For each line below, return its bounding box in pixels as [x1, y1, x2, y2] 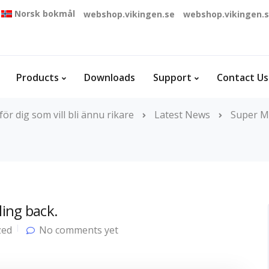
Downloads [84, 71, 135, 84]
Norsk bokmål [14, 8, 75, 19]
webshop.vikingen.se [83, 8, 175, 20]
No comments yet [39, 223, 118, 237]
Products [16, 71, 59, 84]
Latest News [154, 108, 210, 121]
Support [153, 71, 192, 84]
